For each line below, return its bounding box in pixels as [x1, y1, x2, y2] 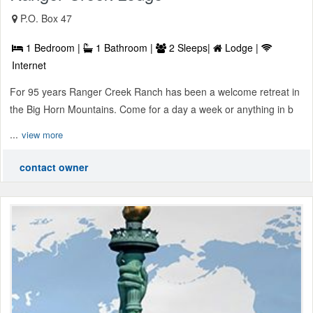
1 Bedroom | [23, 41, 83, 55]
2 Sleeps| [166, 41, 213, 55]
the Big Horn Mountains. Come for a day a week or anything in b [10, 102, 293, 117]
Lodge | [222, 41, 261, 55]
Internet [12, 58, 46, 73]
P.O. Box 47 [20, 11, 72, 26]
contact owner [20, 160, 88, 175]
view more [22, 128, 63, 142]
